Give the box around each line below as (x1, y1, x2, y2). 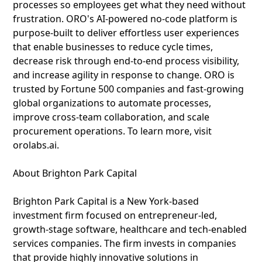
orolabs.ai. (13, 139, 59, 151)
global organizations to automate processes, (13, 96, 211, 109)
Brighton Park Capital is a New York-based (13, 195, 199, 208)
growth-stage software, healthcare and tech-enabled (13, 223, 247, 236)
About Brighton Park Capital (13, 167, 137, 180)
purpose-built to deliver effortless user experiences (13, 26, 239, 39)
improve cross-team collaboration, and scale (13, 111, 209, 123)
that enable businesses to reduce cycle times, (13, 40, 213, 53)
